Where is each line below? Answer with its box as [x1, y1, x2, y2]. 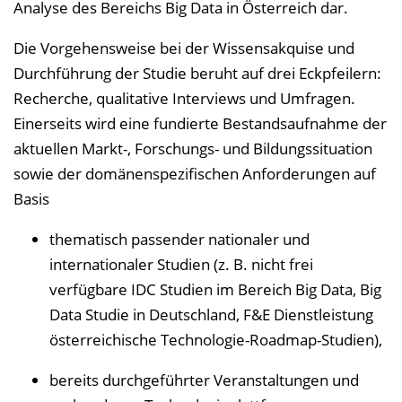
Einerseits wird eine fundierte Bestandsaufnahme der [13, 113, 387, 134]
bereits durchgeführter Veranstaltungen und [49, 370, 359, 390]
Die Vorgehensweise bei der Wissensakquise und [13, 38, 354, 58]
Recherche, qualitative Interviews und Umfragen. [13, 88, 355, 109]
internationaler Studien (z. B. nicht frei [49, 254, 313, 275]
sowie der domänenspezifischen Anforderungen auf [13, 163, 376, 184]
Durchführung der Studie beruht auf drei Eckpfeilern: [13, 63, 381, 83]
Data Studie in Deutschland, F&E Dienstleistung [49, 304, 373, 325]
